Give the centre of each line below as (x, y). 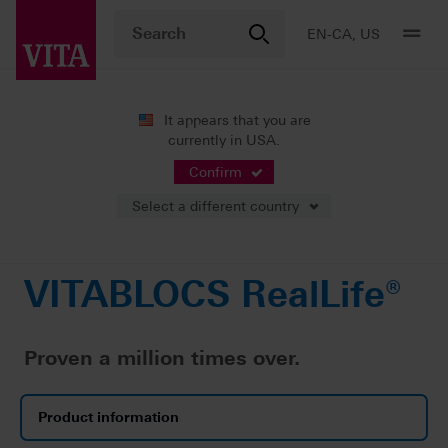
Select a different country (215, 205)
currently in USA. (224, 139)
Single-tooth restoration (344, 143)
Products (53, 143)
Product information (108, 417)
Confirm (215, 171)
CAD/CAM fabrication (174, 143)
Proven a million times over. (162, 358)
